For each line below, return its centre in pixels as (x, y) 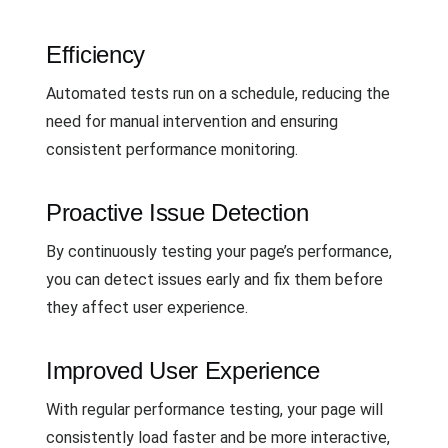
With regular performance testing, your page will (214, 409)
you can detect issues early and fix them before (214, 279)
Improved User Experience (183, 370)
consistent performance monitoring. (172, 149)
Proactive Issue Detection (177, 212)
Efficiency (95, 54)
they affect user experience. (147, 307)
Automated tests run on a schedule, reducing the (218, 93)
